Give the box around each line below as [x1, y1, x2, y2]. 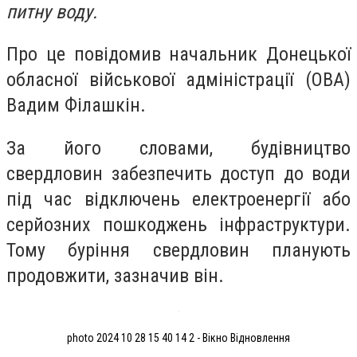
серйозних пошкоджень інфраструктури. [6, 213, 351, 236]
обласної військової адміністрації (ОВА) [6, 69, 351, 92]
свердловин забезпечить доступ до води [6, 162, 351, 185]
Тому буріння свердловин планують [6, 238, 351, 261]
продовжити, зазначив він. [6, 264, 224, 287]
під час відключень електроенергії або [6, 187, 351, 210]
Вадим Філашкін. [6, 94, 146, 117]
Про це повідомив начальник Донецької [6, 43, 351, 66]
